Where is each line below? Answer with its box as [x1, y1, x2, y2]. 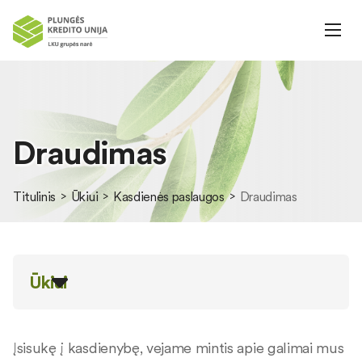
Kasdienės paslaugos [112, 188, 225, 204]
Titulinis [13, 188, 57, 204]
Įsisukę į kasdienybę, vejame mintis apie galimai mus [13, 339, 344, 357]
